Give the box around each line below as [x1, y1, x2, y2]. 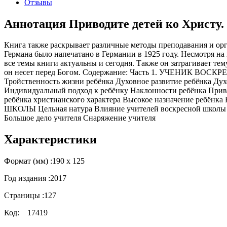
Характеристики [4, 133, 97, 146]
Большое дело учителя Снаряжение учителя [4, 113, 156, 123]
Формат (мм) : [4, 157, 52, 166]
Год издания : [4, 174, 50, 183]
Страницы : [4, 191, 44, 200]
